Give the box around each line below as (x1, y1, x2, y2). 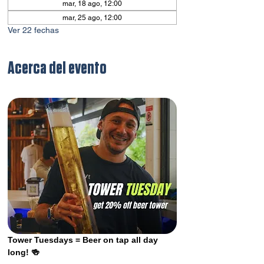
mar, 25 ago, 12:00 (62, 14, 122, 22)
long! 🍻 (8, 247, 39, 258)
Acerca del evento (8, 60, 107, 77)
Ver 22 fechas (8, 25, 59, 35)
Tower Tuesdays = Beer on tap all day (8, 235, 160, 245)
